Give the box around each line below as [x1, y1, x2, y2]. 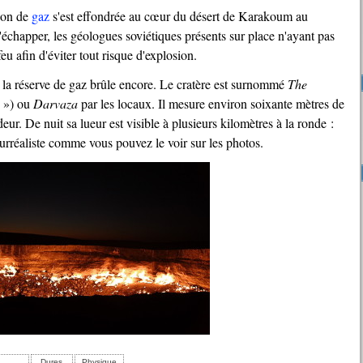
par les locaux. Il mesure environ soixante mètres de [78, 95, 344, 112]
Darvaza [33, 95, 78, 112]
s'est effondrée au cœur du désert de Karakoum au [49, 7, 308, 24]
